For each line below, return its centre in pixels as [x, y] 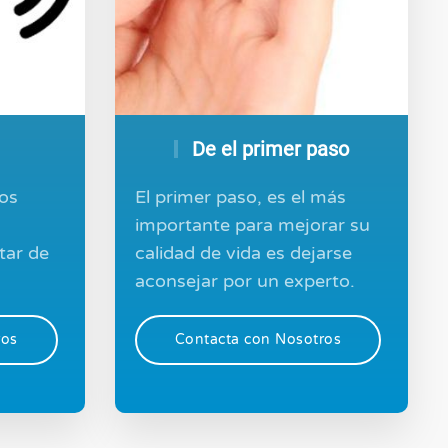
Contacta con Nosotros [257, 340]
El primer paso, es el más [240, 197]
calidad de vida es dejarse [243, 253]
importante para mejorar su [252, 225]
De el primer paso [267, 149]
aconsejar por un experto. [244, 281]
